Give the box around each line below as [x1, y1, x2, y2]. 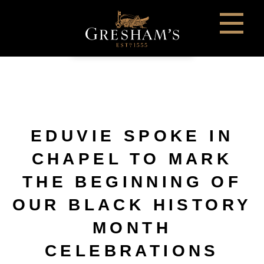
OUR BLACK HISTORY [12, 196, 252, 214]
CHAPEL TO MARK [31, 150, 233, 168]
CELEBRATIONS [45, 242, 219, 260]
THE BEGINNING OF [22, 173, 242, 191]
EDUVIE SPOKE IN [31, 127, 233, 145]
